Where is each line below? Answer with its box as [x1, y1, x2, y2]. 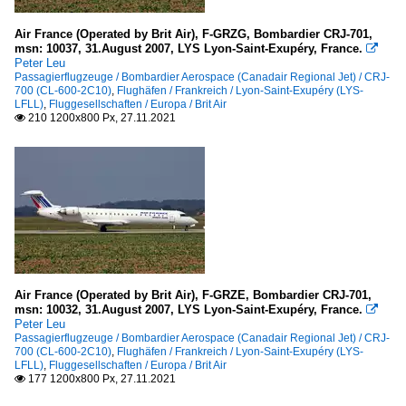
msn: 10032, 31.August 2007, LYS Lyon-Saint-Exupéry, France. [14, 303, 362, 316]
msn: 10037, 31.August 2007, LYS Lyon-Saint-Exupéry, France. [14, 42, 362, 55]
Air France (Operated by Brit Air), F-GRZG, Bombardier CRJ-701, [14, 27, 372, 41]
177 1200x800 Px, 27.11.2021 [25, 372, 176, 385]
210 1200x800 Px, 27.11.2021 [25, 111, 176, 124]
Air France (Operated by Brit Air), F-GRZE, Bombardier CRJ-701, [14, 288, 372, 302]
